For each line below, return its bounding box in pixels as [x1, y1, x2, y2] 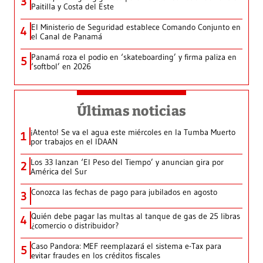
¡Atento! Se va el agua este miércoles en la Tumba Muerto [31, 127, 235, 138]
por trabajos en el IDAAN [31, 136, 118, 147]
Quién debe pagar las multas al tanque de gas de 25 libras [31, 211, 240, 222]
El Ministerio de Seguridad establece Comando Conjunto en [31, 22, 241, 33]
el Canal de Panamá [31, 31, 102, 42]
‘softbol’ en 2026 [31, 61, 91, 72]
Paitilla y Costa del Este [31, 1, 114, 12]
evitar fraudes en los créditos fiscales [31, 250, 160, 261]
